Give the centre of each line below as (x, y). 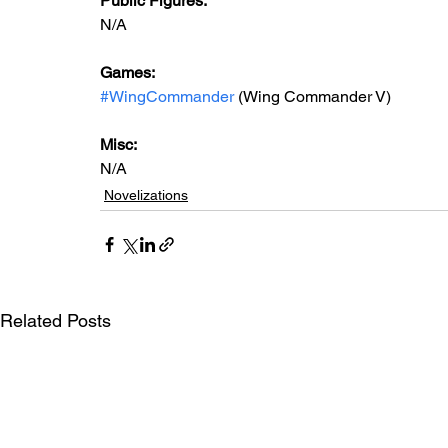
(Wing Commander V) (312, 96)
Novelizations (146, 195)
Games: (129, 72)
